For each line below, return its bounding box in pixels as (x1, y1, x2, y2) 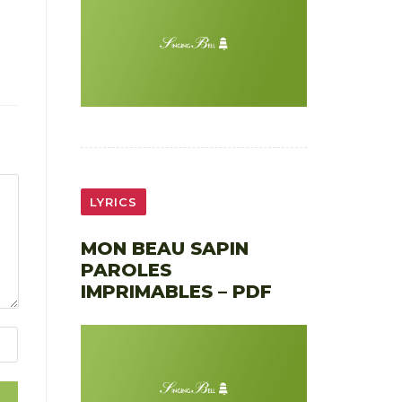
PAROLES (80, 259, 171, 282)
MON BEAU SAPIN (80, 238, 249, 260)
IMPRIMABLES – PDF (80, 281, 272, 303)
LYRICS (89, 195, 137, 210)
